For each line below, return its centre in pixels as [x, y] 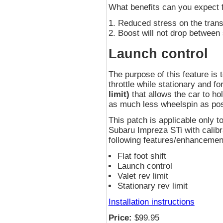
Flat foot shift [142, 156]
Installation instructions [151, 202]
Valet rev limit [143, 176]
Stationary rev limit [152, 186]
